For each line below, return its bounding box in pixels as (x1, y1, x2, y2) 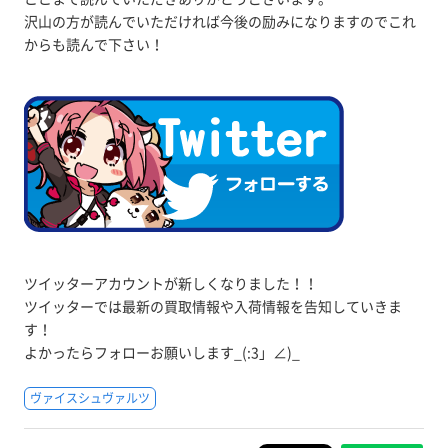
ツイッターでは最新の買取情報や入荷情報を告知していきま (23, 296, 402, 317)
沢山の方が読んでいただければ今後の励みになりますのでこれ (23, 11, 416, 32)
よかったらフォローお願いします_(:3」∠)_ (23, 342, 300, 363)
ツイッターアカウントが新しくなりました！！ (23, 273, 318, 294)
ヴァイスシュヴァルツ (29, 389, 150, 408)
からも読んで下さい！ (23, 34, 164, 55)
